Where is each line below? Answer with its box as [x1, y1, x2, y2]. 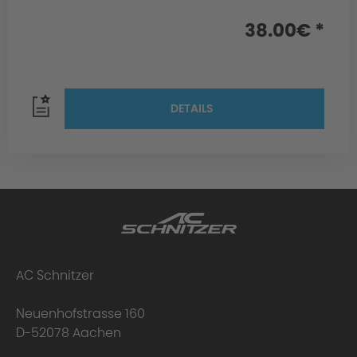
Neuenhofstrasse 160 [16, 304, 145, 324]
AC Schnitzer [16, 266, 94, 285]
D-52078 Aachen [16, 324, 121, 343]
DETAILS [171, 100, 214, 116]
